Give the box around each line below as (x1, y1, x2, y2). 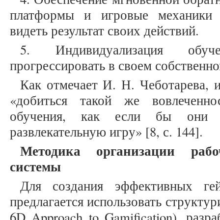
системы (10, 157, 61, 176)
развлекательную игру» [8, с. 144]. (10, 123, 203, 141)
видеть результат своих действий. (10, 22, 199, 40)
